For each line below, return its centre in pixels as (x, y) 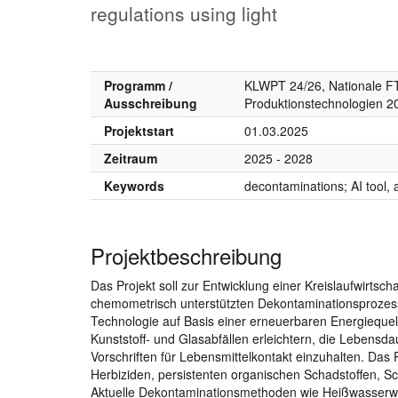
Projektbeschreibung (186, 255)
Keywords (134, 185)
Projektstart (139, 130)
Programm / (138, 85)
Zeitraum (131, 158)
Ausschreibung (151, 103)
